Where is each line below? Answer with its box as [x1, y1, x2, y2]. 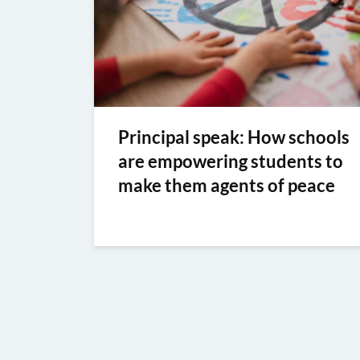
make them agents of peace [118, 174, 335, 196]
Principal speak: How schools [118, 125, 350, 148]
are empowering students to [118, 149, 343, 172]
